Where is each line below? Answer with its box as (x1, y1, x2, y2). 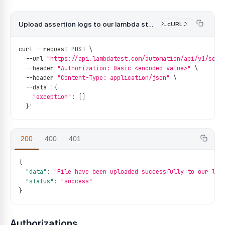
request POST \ (43, 45, 92, 53)
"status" (26, 177, 54, 185)
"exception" (33, 93, 71, 101)
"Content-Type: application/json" (57, 74, 170, 82)
